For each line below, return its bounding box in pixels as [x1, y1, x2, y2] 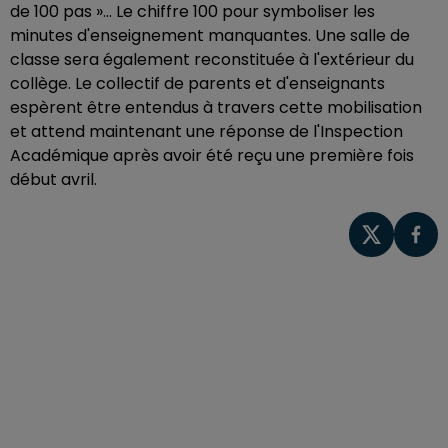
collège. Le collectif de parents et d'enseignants [10, 72, 385, 95]
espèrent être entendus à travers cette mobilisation [10, 96, 422, 119]
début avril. [10, 168, 97, 191]
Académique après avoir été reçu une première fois [10, 144, 414, 167]
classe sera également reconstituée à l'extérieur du [10, 48, 414, 71]
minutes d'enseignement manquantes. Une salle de [10, 24, 410, 47]
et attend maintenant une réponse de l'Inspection [10, 120, 403, 143]
